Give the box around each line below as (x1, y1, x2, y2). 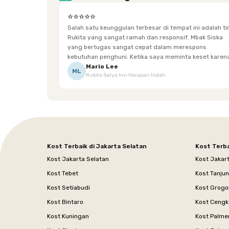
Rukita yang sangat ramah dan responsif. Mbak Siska (67, 33, 223, 41)
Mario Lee (86, 63, 118, 71)
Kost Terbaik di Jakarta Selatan (47, 142, 147, 150)
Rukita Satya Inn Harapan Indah (86, 72, 166, 79)
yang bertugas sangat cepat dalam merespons (67, 43, 84, 51)
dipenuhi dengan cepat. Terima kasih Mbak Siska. (159, 72, 210, 80)
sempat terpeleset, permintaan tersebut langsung (67, 62, 125, 70)
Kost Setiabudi (47, 184, 90, 191)
